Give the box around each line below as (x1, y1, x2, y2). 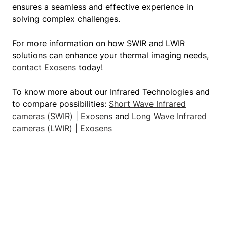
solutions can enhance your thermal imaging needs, (12, 50, 209, 60)
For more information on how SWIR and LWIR (12, 38, 185, 48)
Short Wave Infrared (109, 99, 186, 109)
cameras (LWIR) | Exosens (12, 123, 112, 133)
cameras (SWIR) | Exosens (12, 111, 112, 121)
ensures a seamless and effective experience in (12, 2, 193, 12)
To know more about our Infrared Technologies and (12, 87, 210, 97)
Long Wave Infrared (132, 111, 207, 121)
